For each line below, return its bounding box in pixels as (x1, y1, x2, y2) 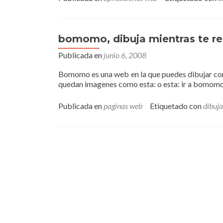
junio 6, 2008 (104, 50, 146, 60)
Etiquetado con (150, 101, 203, 111)
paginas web (104, 101, 142, 111)
